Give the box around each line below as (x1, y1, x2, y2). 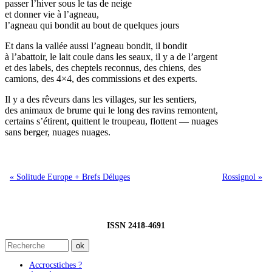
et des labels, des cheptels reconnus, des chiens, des (5, 63, 201, 73)
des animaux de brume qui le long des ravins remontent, (5, 105, 218, 116)
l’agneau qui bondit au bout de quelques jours (5, 20, 179, 31)
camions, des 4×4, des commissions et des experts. (5, 73, 197, 84)
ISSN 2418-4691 (107, 221, 165, 231)
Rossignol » (222, 172, 262, 182)
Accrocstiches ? (29, 260, 82, 270)
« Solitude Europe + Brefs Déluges (10, 172, 130, 182)
